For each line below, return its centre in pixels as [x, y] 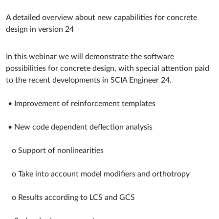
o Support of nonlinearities [55, 150]
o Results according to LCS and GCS [70, 197]
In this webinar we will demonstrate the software [90, 56]
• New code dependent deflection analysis [79, 127]
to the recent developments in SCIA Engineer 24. [89, 80]
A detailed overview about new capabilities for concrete [101, 17]
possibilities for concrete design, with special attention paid [108, 68]
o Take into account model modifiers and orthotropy [98, 174]
